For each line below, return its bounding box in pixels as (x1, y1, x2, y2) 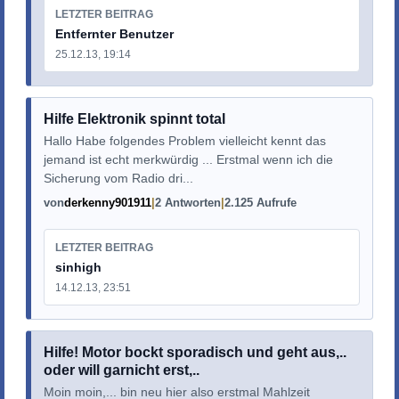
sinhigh (54, 259, 102, 274)
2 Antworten (154, 196, 221, 210)
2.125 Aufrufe (224, 196, 297, 210)
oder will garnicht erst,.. (43, 362, 199, 379)
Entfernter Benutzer (54, 26, 174, 41)
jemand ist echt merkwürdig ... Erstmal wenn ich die (43, 152, 333, 167)
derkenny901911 (63, 196, 151, 210)
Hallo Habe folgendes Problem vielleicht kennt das (43, 134, 326, 149)
